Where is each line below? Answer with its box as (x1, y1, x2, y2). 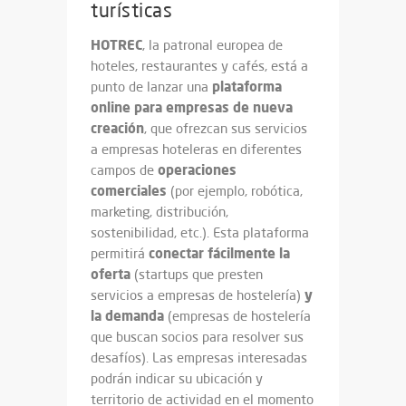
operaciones (158, 160, 237, 179)
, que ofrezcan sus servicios (144, 120, 307, 138)
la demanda (91, 306, 164, 325)
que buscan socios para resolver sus (91, 328, 304, 346)
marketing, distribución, (91, 203, 228, 221)
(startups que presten (130, 266, 263, 284)
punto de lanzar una (91, 78, 212, 96)
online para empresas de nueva (91, 98, 293, 117)
